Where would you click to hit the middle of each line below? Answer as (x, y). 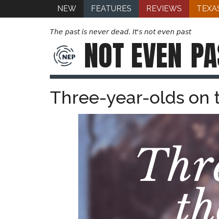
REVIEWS (164, 9)
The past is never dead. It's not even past (120, 32)
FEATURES (111, 9)
